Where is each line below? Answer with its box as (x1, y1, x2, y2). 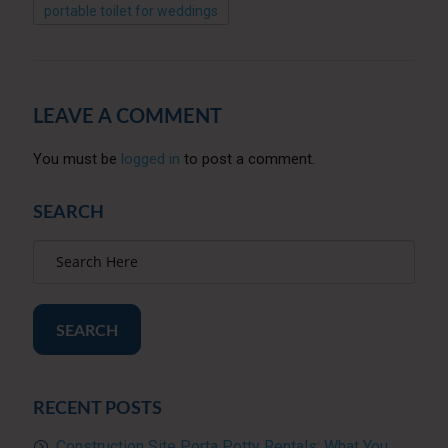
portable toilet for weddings (43, 2, 218, 19)
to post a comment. (179, 149, 315, 168)
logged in (120, 149, 180, 168)
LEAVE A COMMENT (32, 106, 222, 127)
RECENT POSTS (32, 399, 162, 418)
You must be (32, 149, 121, 168)
